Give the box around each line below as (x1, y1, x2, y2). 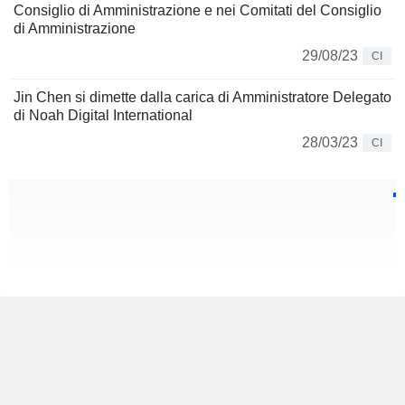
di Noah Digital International (14, 108, 193, 124)
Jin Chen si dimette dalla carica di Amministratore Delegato (14, 89, 391, 106)
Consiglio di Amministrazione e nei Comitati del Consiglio (14, 3, 381, 19)
